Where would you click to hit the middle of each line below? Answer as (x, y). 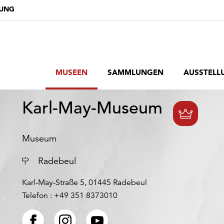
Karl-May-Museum (92, 108)
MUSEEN (71, 72)
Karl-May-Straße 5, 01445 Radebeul (84, 182)
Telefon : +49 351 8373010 (70, 195)
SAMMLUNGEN (135, 72)
